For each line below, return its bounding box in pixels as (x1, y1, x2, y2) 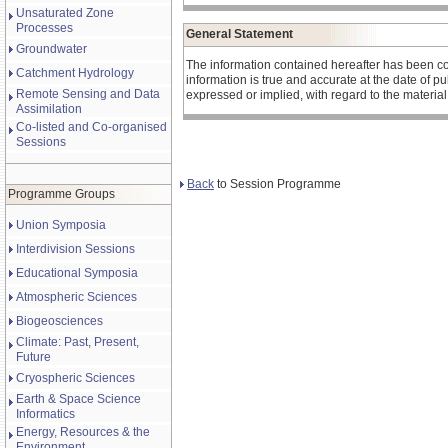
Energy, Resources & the (16, 425, 150, 439)
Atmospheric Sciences (16, 290, 137, 304)
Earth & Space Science (16, 392, 141, 406)
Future (16, 350, 51, 364)
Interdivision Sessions (16, 242, 135, 256)
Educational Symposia (16, 266, 138, 280)
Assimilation (16, 102, 82, 116)
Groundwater (16, 42, 87, 56)
